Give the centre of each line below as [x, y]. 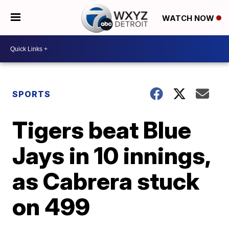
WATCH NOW [189, 18]
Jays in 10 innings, [111, 155]
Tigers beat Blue [102, 130]
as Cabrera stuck [106, 181]
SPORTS [32, 94]
